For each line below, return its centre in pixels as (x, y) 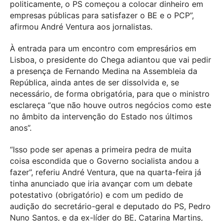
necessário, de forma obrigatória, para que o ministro (110, 94)
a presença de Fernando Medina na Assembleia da (104, 71)
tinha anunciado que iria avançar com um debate (101, 184)
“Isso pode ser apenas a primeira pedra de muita (101, 150)
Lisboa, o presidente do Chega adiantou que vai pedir (110, 60)
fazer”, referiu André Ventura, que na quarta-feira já (106, 172)
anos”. (21, 128)
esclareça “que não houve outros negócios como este (110, 105)
